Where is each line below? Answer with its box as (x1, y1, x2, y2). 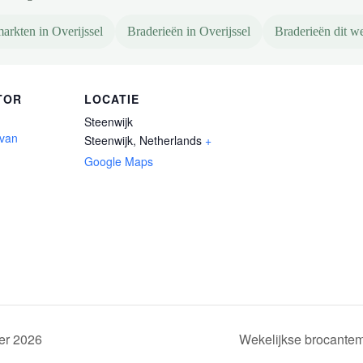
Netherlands (139, 132, 202, 148)
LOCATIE (84, 91, 139, 107)
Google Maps (84, 153, 153, 169)
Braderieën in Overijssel (127, 24, 250, 38)
